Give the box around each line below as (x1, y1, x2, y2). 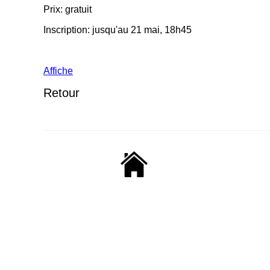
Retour (43, 86, 80, 100)
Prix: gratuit (43, 4, 92, 15)
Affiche (43, 66, 73, 77)
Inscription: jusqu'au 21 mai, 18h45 (43, 25, 192, 36)
